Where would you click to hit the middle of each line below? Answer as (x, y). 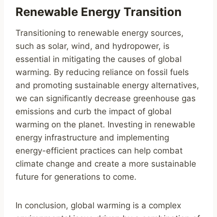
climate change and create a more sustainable (106, 164)
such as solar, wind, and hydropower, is (93, 46)
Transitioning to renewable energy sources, (100, 33)
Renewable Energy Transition (99, 12)
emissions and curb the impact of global (93, 112)
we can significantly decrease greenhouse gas (106, 99)
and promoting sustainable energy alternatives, (107, 85)
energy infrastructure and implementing (92, 138)
